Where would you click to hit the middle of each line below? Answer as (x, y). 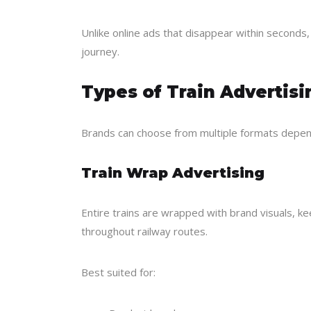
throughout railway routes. (144, 231)
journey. (100, 51)
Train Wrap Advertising (173, 173)
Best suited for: (118, 272)
